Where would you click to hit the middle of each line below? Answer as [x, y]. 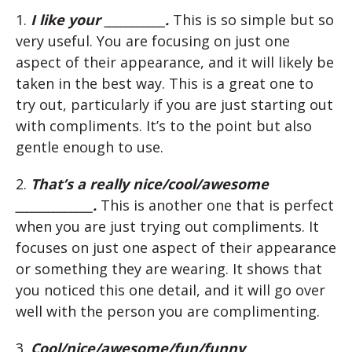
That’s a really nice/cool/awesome [150, 183]
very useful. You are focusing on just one [153, 40]
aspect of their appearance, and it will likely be [175, 62]
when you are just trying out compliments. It [167, 226]
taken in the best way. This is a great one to [165, 83]
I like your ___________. [100, 19]
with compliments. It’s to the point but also [164, 125]
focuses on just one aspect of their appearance [176, 247]
